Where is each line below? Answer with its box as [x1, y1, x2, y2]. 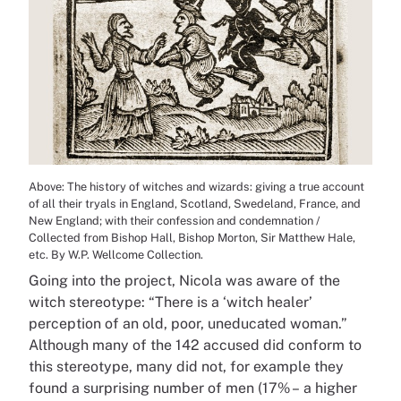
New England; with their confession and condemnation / [29, 214, 320, 228]
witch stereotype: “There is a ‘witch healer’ [29, 294, 312, 311]
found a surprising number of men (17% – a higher [29, 380, 357, 397]
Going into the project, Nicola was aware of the [29, 272, 340, 290]
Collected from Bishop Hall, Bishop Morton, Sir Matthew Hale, [29, 231, 355, 245]
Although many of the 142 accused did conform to [29, 337, 362, 354]
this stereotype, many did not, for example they [29, 358, 344, 376]
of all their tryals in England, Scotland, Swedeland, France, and [29, 197, 361, 211]
